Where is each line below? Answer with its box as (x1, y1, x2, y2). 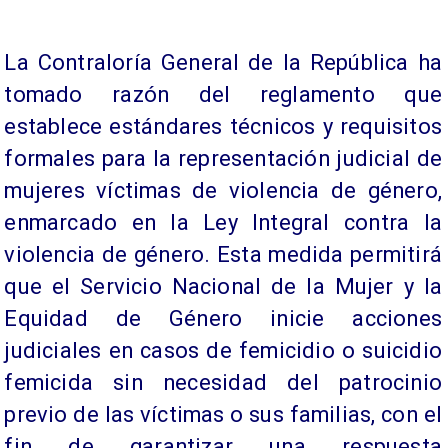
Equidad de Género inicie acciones (4, 306, 442, 332)
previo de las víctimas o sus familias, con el (4, 402, 442, 428)
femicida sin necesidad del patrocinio (4, 370, 442, 396)
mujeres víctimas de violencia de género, (4, 178, 442, 204)
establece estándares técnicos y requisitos (4, 114, 442, 140)
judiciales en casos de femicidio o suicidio (4, 338, 442, 364)
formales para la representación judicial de (4, 146, 442, 172)
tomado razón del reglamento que (4, 82, 442, 108)
